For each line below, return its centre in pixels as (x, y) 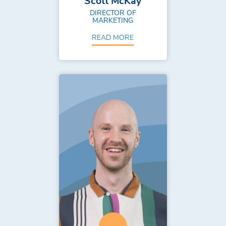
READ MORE (113, 37)
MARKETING (113, 20)
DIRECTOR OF (113, 13)
